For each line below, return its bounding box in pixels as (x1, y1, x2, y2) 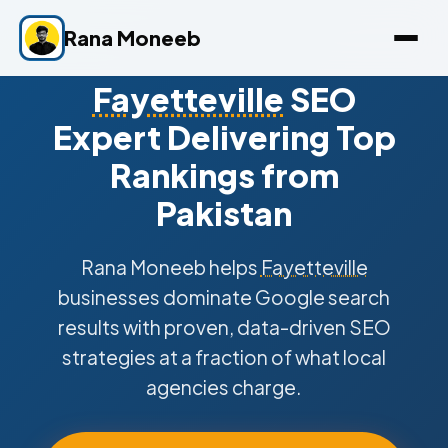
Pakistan (156, 193, 292, 233)
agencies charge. (146, 375, 302, 399)
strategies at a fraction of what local (62, 345, 386, 369)
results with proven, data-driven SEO (57, 315, 391, 339)
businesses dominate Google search (58, 285, 390, 309)
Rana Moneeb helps (80, 255, 261, 279)
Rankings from (109, 155, 339, 195)
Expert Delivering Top (52, 117, 396, 157)
